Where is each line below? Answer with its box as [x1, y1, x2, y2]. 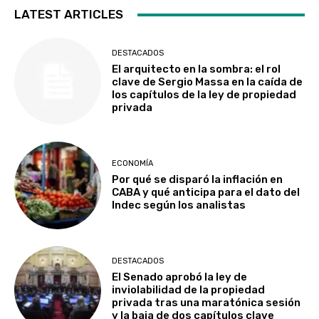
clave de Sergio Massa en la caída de [112, 75, 303, 88]
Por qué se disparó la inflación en [112, 173, 283, 187]
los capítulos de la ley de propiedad [112, 88, 297, 101]
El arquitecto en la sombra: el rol [112, 62, 281, 75]
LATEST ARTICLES [14, 7, 123, 21]
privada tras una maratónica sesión [112, 296, 301, 310]
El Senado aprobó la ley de [112, 271, 248, 284]
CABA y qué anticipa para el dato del [112, 186, 300, 199]
